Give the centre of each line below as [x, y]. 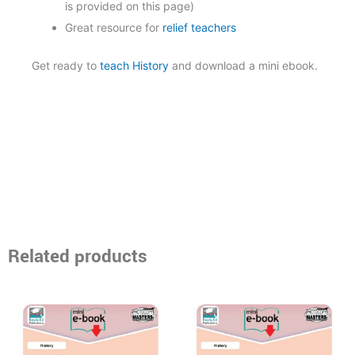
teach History [133, 65]
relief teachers [199, 27]
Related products [78, 256]
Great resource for [114, 27]
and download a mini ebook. [243, 65]
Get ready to [64, 65]
